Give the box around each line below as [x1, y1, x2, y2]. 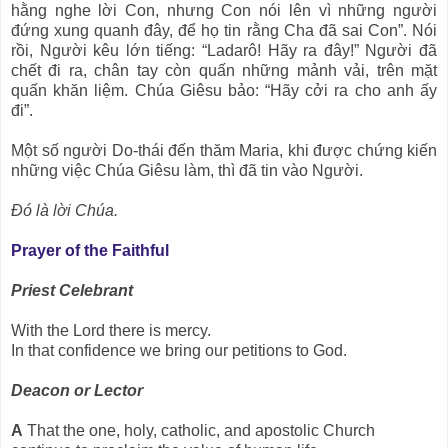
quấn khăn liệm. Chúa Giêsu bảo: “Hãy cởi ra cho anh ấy [11, 81, 437, 99]
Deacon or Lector [11, 381, 143, 399]
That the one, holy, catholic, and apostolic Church [23, 421, 379, 439]
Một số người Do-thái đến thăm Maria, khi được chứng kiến [11, 141, 437, 159]
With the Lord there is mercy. [11, 321, 215, 339]
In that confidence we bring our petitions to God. [11, 341, 347, 359]
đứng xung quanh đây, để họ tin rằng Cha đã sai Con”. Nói [11, 21, 437, 39]
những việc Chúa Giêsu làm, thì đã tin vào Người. [11, 161, 363, 179]
